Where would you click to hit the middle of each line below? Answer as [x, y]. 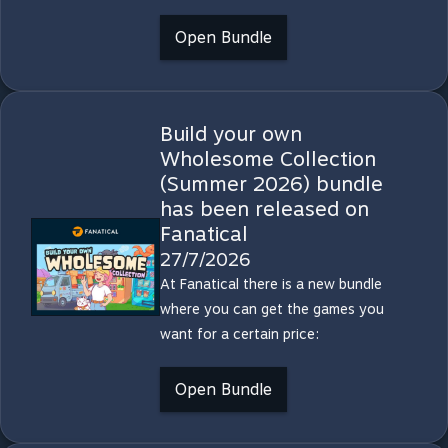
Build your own [230, 134]
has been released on [264, 209]
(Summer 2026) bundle [271, 184]
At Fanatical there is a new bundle [270, 284]
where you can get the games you [271, 309]
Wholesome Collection [267, 159]
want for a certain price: [239, 334]
